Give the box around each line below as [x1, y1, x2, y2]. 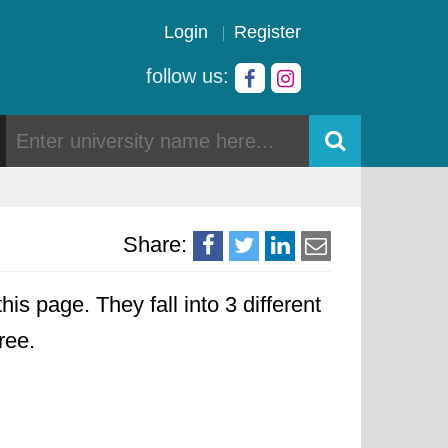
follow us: [146, 65, 235, 87]
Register [234, 22, 301, 42]
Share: [123, 232, 187, 257]
